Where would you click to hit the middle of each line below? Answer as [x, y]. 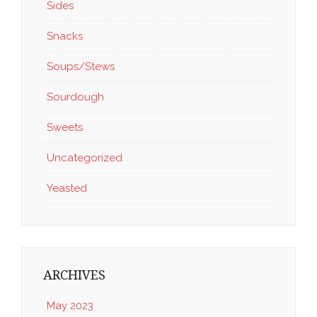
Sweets [65, 127]
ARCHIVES [74, 275]
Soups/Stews [81, 66]
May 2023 [70, 306]
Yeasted [67, 188]
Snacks [65, 36]
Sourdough [75, 97]
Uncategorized [85, 157]
